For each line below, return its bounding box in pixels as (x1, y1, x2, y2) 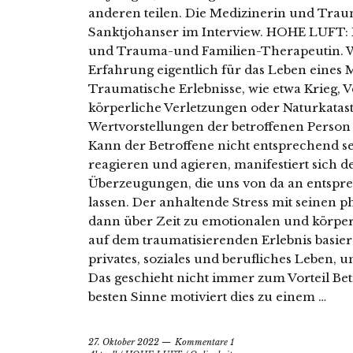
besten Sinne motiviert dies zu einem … (88, 289, 326, 305)
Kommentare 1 (175, 336, 234, 348)
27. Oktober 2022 (88, 336, 159, 348)
